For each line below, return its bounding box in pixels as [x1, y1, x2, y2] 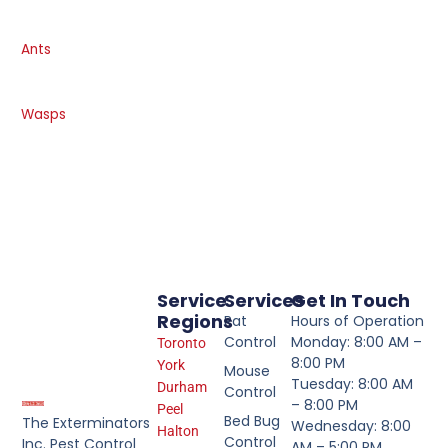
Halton [156, 422, 199, 439]
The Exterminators [22, 412, 151, 433]
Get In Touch [291, 287, 411, 313]
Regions [156, 308, 233, 334]
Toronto [156, 334, 206, 351]
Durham [156, 378, 207, 395]
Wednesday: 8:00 [291, 415, 412, 436]
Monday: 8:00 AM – [291, 331, 423, 352]
